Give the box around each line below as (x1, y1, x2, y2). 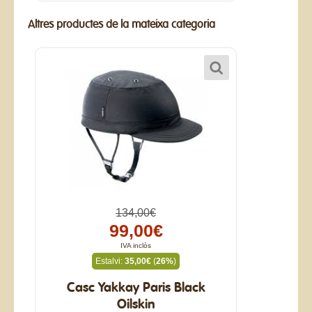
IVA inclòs (120, 242, 151, 250)
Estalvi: (95, 256, 125, 267)
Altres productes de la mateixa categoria (28, 19, 215, 31)
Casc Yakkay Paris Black (66, 281, 205, 295)
